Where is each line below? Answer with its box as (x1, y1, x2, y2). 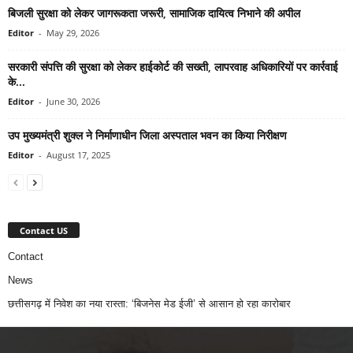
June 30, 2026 (46, 95, 100, 107)
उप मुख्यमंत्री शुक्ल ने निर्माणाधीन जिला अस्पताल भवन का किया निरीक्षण (8, 128, 287, 143)
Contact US (20, 224, 68, 236)
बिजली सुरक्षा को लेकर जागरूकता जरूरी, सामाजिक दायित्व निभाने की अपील (8, 6, 300, 20)
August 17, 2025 (46, 149, 110, 161)
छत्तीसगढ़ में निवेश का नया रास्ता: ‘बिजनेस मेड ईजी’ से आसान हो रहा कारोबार (8, 297, 291, 310)
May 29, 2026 (46, 27, 99, 39)
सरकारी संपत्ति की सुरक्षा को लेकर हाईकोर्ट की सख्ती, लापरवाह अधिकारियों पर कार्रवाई (8, 59, 338, 74)
